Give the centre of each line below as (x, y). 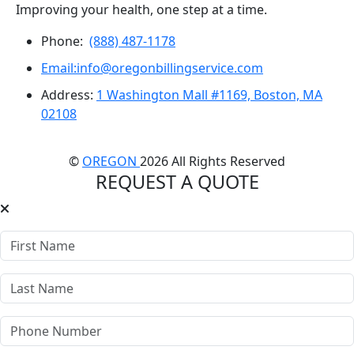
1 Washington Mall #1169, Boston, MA (209, 94)
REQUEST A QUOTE (177, 181)
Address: (69, 94)
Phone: (65, 41)
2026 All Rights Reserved (213, 161)
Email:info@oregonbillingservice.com (152, 68)
